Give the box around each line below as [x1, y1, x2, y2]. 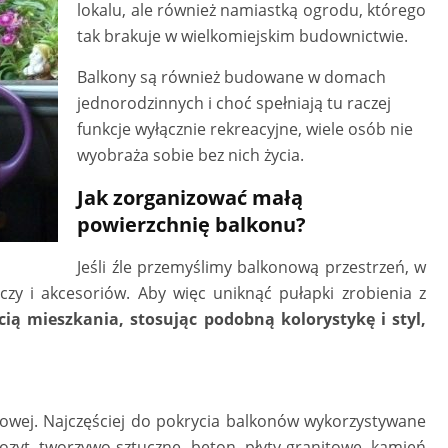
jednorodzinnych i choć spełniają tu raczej [77, 91, 392, 114]
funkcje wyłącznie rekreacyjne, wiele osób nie [77, 117, 414, 140]
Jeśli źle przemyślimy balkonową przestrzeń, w [77, 256, 426, 279]
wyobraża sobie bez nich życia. [77, 143, 305, 166]
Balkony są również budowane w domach [77, 65, 387, 88]
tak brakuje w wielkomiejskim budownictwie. [77, 24, 409, 47]
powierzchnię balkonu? [77, 210, 307, 238]
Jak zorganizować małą [77, 183, 304, 211]
